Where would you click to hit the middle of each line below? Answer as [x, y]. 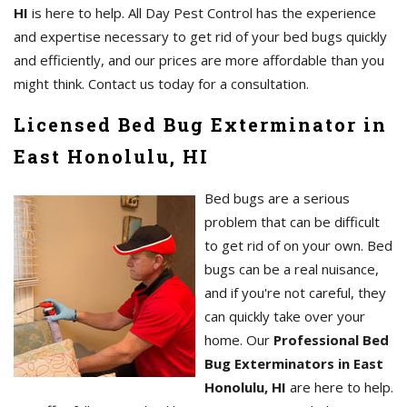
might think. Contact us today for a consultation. [161, 84]
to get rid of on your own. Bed [298, 246]
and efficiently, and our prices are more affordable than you [199, 60]
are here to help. [340, 387]
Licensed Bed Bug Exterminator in [200, 125]
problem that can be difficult [292, 222]
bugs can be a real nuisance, [292, 269]
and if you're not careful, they [295, 293]
